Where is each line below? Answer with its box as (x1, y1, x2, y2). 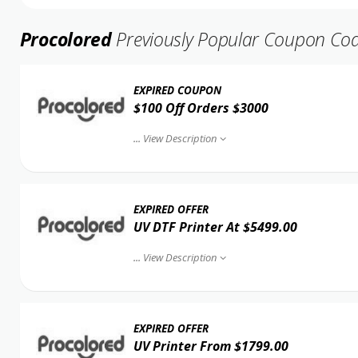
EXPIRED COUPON (133, 83, 221, 97)
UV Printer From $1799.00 (133, 337, 288, 355)
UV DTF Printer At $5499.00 (133, 218, 297, 236)
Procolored (19, 26, 112, 52)
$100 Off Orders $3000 (133, 99, 268, 117)
